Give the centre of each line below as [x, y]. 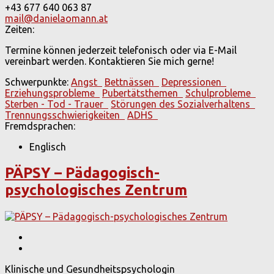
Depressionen [194, 82]
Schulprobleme [220, 93]
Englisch [48, 147]
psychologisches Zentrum [96, 190]
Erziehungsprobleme [52, 93]
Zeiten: [20, 30]
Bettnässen [132, 82]
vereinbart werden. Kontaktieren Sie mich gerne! [109, 61]
